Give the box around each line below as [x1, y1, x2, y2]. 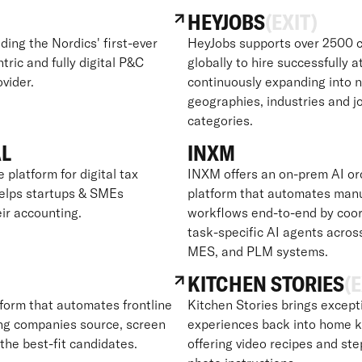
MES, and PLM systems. [187, 242, 328, 259]
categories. [187, 112, 253, 128]
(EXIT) [265, 8, 318, 36]
